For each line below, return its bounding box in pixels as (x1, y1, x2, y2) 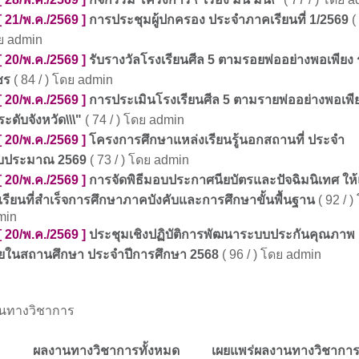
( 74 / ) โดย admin (82, 113, 184, 127)
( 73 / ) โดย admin (87, 153, 189, 167)
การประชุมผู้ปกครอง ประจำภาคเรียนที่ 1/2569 (89, 13, 349, 26)
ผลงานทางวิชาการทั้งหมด (33, 344, 179, 357)
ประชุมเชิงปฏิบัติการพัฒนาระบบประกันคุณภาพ (89, 228, 355, 241)
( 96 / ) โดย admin (219, 248, 321, 261)
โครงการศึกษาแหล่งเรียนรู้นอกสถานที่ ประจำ (89, 133, 345, 147)
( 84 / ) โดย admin (10, 73, 113, 87)
